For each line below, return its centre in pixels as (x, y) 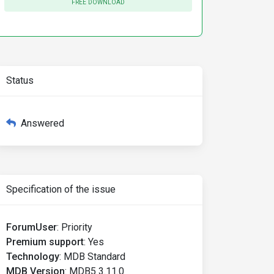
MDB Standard (94, 257)
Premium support (45, 242)
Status (20, 80)
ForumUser (31, 227)
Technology (33, 257)
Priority (77, 227)
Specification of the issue (61, 189)
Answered (43, 123)
